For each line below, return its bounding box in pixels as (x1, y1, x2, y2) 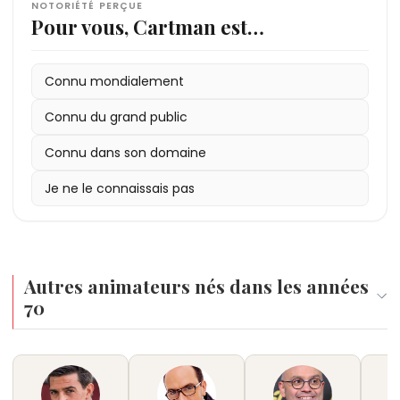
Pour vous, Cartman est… (31, 12, 264, 40)
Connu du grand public (45, 107, 187, 126)
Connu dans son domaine (45, 143, 206, 162)
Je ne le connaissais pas (45, 179, 195, 197)
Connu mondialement (45, 71, 184, 90)
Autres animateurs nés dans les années (24, 272, 369, 298)
